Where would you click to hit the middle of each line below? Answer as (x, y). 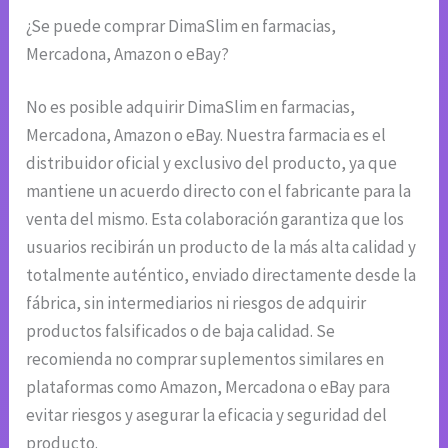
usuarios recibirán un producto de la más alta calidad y (221, 247)
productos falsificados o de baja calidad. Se (181, 331)
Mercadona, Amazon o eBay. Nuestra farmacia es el (206, 135)
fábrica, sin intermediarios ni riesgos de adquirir (196, 303)
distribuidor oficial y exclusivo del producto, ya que (212, 163)
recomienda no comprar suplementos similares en (205, 359)
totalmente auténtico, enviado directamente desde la (221, 275)
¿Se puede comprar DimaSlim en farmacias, (181, 25)
